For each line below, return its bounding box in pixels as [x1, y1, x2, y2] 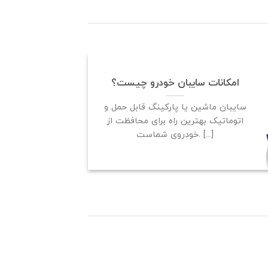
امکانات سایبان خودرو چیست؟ [111, 75, 239, 90]
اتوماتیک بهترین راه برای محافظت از [106, 114, 243, 127]
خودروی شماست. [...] [199, 128, 214, 141]
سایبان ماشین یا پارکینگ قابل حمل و [103, 100, 246, 114]
